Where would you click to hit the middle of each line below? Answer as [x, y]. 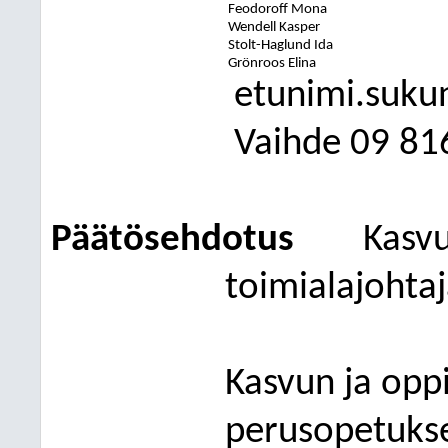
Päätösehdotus [172, 240]
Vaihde [287, 144]
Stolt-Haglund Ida [281, 45]
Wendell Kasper [274, 27]
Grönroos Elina [272, 63]
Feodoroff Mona [278, 9]
